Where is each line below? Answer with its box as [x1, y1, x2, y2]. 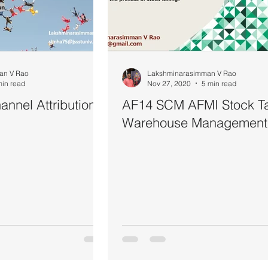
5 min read [202, 78, 236, 88]
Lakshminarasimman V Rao [147, 68, 236, 78]
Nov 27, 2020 [147, 78, 191, 88]
